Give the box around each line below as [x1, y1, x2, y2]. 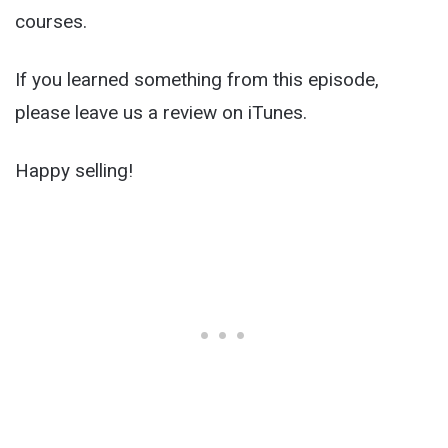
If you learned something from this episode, [15, 67, 379, 91]
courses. [15, 9, 87, 33]
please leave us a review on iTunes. [15, 100, 307, 124]
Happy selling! [15, 158, 133, 182]
